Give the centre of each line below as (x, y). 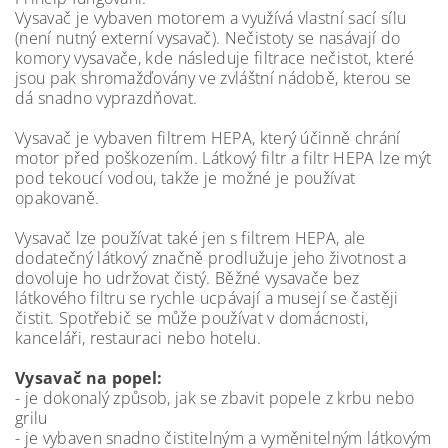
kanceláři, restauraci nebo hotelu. (138, 338)
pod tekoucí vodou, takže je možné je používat (185, 178)
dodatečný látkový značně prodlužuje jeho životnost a (211, 258)
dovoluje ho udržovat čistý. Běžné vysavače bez (187, 278)
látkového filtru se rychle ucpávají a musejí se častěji (207, 298)
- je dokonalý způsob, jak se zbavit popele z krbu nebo (215, 398)
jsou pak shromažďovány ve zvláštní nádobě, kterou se (213, 78)
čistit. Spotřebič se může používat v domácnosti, (192, 318)
